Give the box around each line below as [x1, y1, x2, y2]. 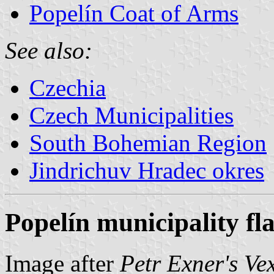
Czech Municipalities [29, 102, 234, 128]
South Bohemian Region [29, 129, 267, 156]
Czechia [29, 74, 106, 101]
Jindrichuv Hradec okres [29, 157, 264, 183]
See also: [5, 37, 92, 64]
